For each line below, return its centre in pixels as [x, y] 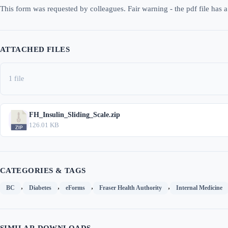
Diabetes [40, 188]
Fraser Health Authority [131, 188]
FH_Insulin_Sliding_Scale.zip [75, 115]
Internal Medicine [199, 188]
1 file [16, 78]
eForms [75, 188]
